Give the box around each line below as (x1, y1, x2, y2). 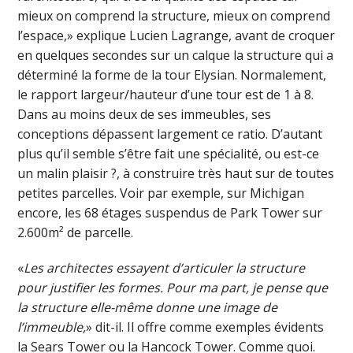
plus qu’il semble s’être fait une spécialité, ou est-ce (17, 144, 320, 162)
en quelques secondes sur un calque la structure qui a (17, 46, 334, 64)
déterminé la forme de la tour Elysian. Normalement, (17, 65, 327, 84)
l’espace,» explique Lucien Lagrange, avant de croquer (17, 26, 336, 44)
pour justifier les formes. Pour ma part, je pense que (17, 278, 329, 296)
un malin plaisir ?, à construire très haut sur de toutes (17, 164, 335, 182)
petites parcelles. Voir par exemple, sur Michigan (17, 184, 305, 202)
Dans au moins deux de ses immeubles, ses (17, 105, 272, 123)
